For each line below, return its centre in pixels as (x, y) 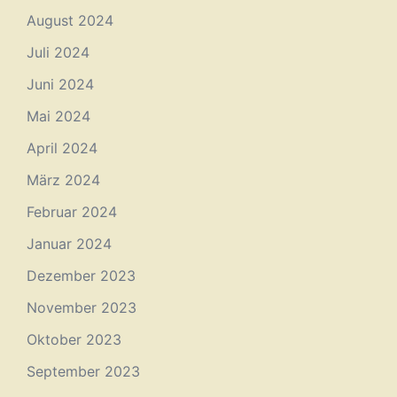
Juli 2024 (58, 52)
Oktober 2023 (74, 339)
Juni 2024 (60, 84)
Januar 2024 (69, 243)
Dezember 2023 (81, 275)
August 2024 (70, 20)
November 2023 (82, 307)
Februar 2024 (72, 211)
